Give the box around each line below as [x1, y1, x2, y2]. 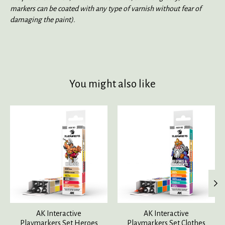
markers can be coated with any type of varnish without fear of [10, 4, 201, 13]
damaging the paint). [10, 15, 75, 24]
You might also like [69, 78, 156, 90]
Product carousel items [10, 105, 81, 114]
